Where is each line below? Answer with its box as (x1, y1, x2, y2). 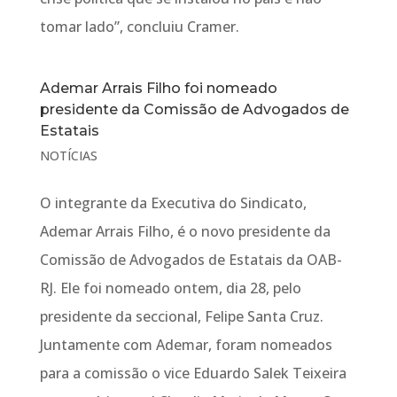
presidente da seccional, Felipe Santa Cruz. (39, 307, 323, 326)
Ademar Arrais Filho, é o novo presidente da (39, 222, 331, 241)
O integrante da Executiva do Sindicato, (39, 193, 307, 213)
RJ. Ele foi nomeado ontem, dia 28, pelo (39, 278, 301, 298)
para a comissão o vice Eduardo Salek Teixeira (39, 363, 346, 383)
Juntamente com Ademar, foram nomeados (39, 335, 332, 354)
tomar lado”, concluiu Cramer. (39, 17, 239, 36)
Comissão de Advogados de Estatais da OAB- (39, 250, 342, 269)
